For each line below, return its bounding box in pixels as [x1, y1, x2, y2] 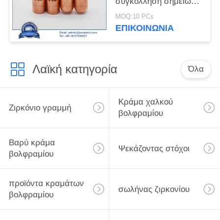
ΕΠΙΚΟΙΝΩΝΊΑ [115, 23, 174, 33]
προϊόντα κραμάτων [8, 179, 84, 189]
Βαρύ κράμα [8, 138, 55, 148]
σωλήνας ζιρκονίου [118, 184, 190, 194]
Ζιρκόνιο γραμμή [8, 103, 71, 112]
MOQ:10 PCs [115, 13, 154, 21]
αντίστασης [115, 7, 158, 17]
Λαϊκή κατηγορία [32, 62, 117, 76]
